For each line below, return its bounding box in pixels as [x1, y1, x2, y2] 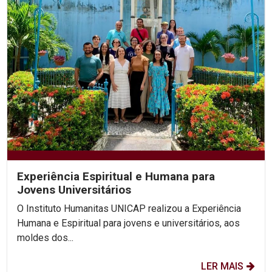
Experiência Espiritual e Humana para [17, 169, 215, 183]
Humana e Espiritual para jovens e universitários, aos [17, 217, 240, 229]
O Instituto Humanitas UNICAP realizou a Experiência [17, 202, 241, 214]
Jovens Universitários [17, 182, 131, 197]
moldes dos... [17, 231, 73, 243]
